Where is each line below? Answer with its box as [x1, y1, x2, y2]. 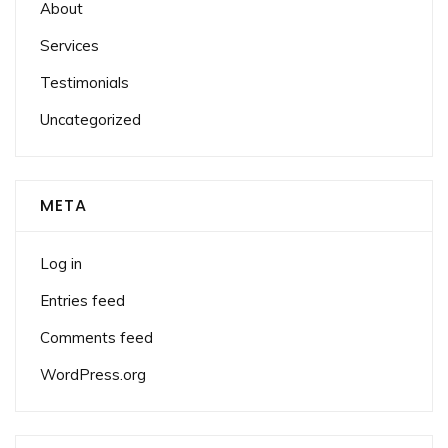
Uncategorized [40, 110, 141, 129]
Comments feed [40, 328, 153, 347]
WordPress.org [40, 365, 146, 384]
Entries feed [40, 291, 125, 310]
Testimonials [40, 73, 129, 92]
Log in [40, 254, 82, 273]
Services [40, 36, 99, 55]
